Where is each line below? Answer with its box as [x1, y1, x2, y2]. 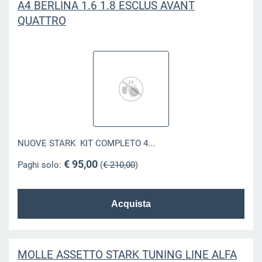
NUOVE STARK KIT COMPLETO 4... [17, 138, 155, 149]
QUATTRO [17, 13, 66, 27]
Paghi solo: [17, 159, 64, 170]
